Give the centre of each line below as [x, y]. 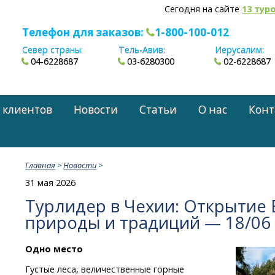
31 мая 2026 [51, 182]
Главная [41, 165]
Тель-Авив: [142, 50]
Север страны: [52, 50]
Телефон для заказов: [84, 32]
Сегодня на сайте [203, 9]
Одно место [54, 249]
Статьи [158, 109]
